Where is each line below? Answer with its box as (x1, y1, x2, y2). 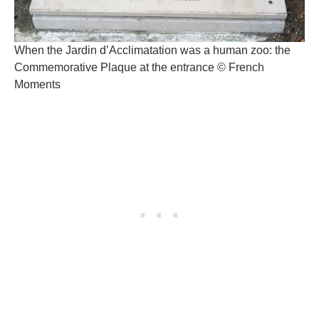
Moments (14, 78, 61, 91)
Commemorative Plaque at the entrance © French (14, 61, 264, 74)
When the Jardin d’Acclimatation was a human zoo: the (14, 44, 291, 57)
